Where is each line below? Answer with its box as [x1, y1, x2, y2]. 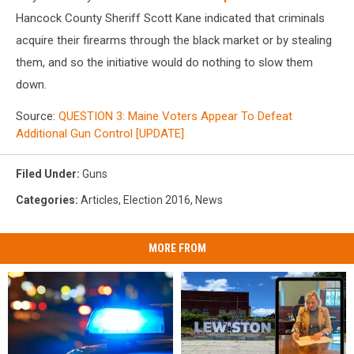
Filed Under [16, 167, 77, 180]
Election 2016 [123, 193, 190, 206]
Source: [16, 108, 58, 123]
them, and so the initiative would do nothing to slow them [16, 55, 313, 70]
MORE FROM [148, 241, 206, 254]
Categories [16, 193, 75, 206]
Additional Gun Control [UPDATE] [16, 126, 184, 141]
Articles [81, 193, 119, 206]
